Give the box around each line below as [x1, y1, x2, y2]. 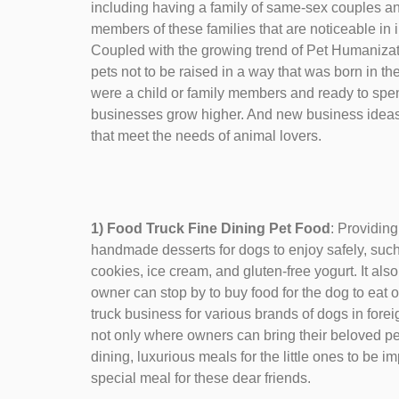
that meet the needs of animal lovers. [91, 128, 322, 143]
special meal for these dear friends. [91, 370, 311, 386]
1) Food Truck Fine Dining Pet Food [91, 221, 330, 236]
